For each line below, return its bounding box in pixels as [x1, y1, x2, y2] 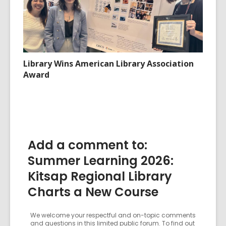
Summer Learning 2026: [28, 152, 174, 169]
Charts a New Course [28, 184, 158, 200]
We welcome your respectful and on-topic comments [30, 211, 196, 219]
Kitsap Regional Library [28, 168, 172, 185]
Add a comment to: [28, 137, 147, 153]
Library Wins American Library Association [23, 58, 194, 69]
